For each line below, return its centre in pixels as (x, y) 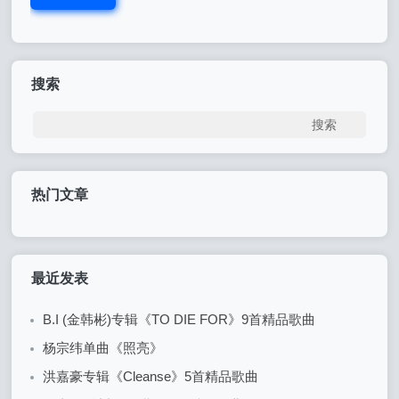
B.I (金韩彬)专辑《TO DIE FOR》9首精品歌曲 (179, 320)
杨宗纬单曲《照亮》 (103, 348)
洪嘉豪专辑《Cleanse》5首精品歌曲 (151, 377)
